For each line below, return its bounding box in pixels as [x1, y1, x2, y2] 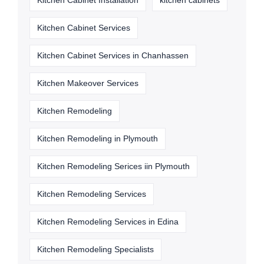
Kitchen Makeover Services [37, 78, 138, 88]
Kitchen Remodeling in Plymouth [37, 134, 158, 143]
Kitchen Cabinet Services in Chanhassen [37, 51, 189, 60]
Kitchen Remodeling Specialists [37, 245, 154, 254]
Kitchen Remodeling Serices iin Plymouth [37, 161, 190, 171]
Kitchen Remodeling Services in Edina [37, 217, 179, 226]
